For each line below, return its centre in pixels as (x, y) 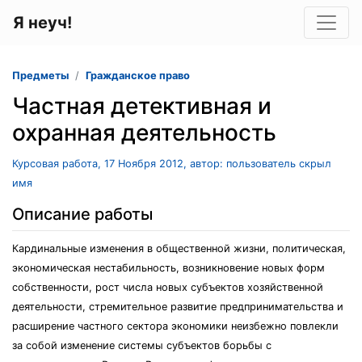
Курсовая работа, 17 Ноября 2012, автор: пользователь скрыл (172, 164)
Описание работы (82, 214)
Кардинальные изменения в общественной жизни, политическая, (179, 248)
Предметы (40, 76)
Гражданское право (138, 76)
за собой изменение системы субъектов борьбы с (142, 345)
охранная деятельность (144, 133)
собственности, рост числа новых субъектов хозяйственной (168, 287)
